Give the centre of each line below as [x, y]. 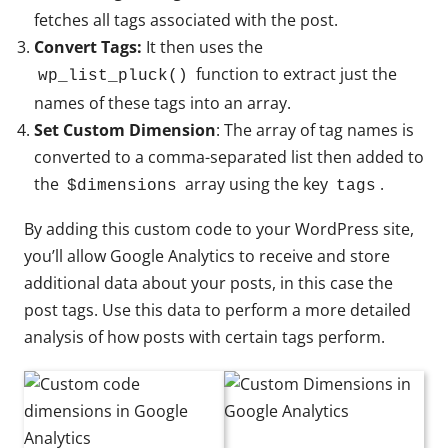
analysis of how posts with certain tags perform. [204, 336]
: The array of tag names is [315, 129]
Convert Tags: [88, 46]
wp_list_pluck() [113, 75]
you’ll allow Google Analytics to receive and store [207, 255]
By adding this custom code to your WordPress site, [219, 228]
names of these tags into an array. [162, 102]
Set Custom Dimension [125, 129]
